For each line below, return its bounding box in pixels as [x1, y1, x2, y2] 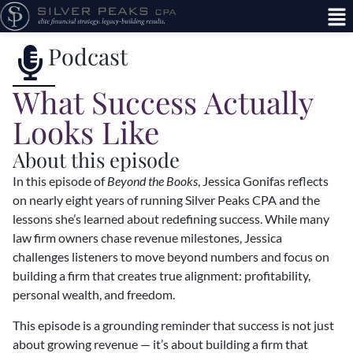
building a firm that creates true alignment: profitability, [13, 268, 310, 284]
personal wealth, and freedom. [13, 287, 175, 303]
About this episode [13, 146, 180, 173]
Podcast [48, 41, 128, 72]
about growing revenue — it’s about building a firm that [13, 336, 308, 351]
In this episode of [13, 173, 107, 189]
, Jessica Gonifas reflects [198, 173, 329, 189]
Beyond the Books [107, 173, 198, 189]
